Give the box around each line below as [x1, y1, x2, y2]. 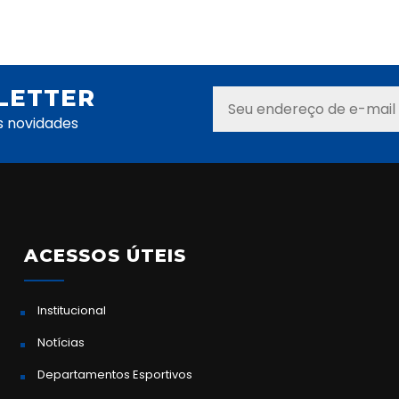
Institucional [37, 302, 107, 320]
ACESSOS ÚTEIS [24, 245, 187, 267]
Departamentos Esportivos [37, 366, 193, 384]
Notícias [37, 334, 85, 352]
